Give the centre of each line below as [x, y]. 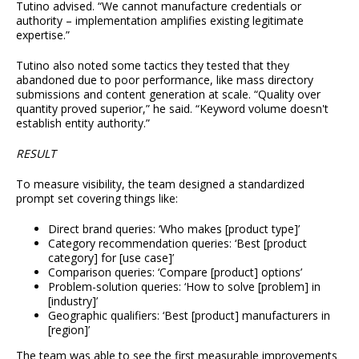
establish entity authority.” [83, 123]
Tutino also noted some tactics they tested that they [153, 65]
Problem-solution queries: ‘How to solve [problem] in [184, 286]
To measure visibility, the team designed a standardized [160, 184]
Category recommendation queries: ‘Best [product [177, 243]
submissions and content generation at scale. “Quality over [168, 94]
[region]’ [69, 329]
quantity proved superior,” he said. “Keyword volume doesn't [172, 108]
